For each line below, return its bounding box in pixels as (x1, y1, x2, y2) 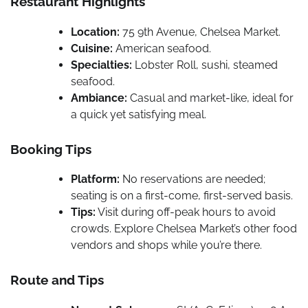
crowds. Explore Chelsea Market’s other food (71, 222, 297, 236)
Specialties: (71, 58, 132, 71)
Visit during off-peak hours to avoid (96, 206, 276, 219)
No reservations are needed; (120, 173, 265, 186)
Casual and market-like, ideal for (127, 91, 294, 104)
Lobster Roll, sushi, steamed (132, 58, 278, 71)
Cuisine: (71, 41, 113, 55)
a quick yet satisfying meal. (71, 107, 206, 121)
